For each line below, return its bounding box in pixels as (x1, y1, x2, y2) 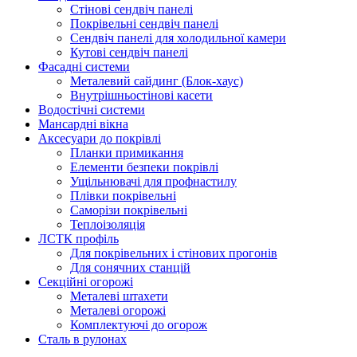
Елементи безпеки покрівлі (70, 159, 218, 174)
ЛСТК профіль (38, 231, 119, 245)
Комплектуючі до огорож (70, 317, 207, 331)
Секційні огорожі (38, 274, 133, 288)
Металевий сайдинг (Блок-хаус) (70, 73, 243, 88)
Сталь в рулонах (38, 331, 127, 346)
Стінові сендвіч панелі (70, 2, 193, 16)
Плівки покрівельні (70, 188, 176, 202)
